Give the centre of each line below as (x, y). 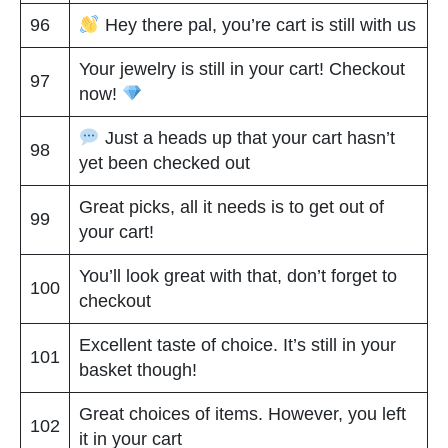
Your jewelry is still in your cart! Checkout (242, 68)
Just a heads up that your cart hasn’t (247, 137)
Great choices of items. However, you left (242, 413)
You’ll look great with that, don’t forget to (238, 275)
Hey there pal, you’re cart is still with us (257, 24)
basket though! (138, 369)
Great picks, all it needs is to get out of (231, 206)
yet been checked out (164, 162)
